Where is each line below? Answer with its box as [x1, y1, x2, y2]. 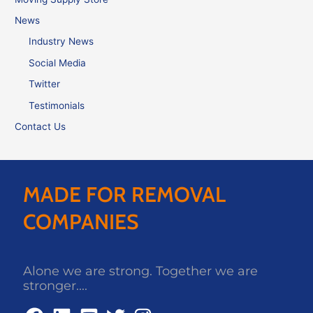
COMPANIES [23, 209, 138, 235]
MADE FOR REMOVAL [23, 182, 226, 208]
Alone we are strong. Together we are [23, 263, 258, 279]
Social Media [29, 57, 87, 68]
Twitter [29, 78, 61, 90]
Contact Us [15, 121, 66, 133]
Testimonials [29, 99, 85, 111]
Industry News [29, 36, 94, 48]
